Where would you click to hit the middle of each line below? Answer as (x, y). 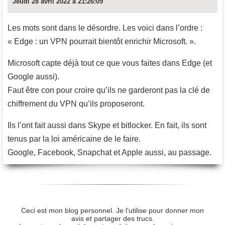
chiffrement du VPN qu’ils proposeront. (76, 103)
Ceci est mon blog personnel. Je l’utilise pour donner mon (113, 211)
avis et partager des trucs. (113, 219)
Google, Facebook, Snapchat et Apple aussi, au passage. (109, 152)
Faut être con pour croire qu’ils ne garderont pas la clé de (109, 90)
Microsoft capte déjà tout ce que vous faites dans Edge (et (110, 63)
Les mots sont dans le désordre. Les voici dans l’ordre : (105, 28)
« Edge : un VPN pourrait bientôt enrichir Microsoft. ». (102, 41)
